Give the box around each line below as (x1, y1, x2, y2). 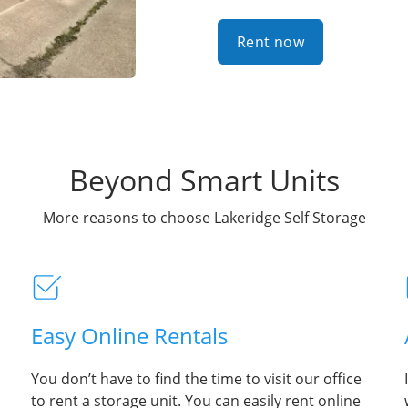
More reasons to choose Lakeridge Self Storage (42, 207, 366, 228)
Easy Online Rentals (31, 320, 228, 351)
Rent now (237, 31, 305, 52)
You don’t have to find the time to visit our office (31, 368, 362, 389)
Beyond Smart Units (68, 159, 340, 199)
